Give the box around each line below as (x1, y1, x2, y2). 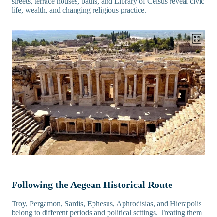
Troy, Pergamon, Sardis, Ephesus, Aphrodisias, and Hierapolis (12, 200, 201, 208)
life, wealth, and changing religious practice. (12, 6, 146, 15)
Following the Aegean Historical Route (12, 179, 172, 190)
